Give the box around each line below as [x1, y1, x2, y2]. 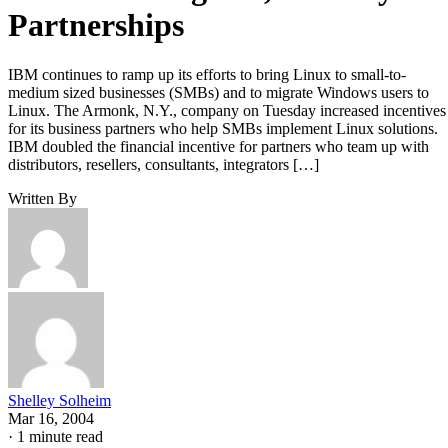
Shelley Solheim [8, 391, 111, 409]
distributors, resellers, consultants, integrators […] [8, 155, 319, 173]
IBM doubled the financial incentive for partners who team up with [8, 137, 429, 155]
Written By [8, 189, 77, 207]
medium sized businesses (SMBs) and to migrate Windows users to [8, 83, 429, 101]
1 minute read [17, 427, 103, 445]
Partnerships [8, 7, 184, 44]
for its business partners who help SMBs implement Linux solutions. [8, 119, 438, 137]
